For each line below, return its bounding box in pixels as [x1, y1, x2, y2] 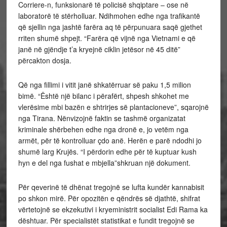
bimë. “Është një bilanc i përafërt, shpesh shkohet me [18, 91, 189, 101]
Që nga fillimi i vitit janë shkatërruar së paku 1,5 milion [18, 80, 191, 90]
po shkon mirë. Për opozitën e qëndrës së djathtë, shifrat [18, 193, 200, 203]
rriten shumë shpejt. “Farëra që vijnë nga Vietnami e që [18, 33, 196, 43]
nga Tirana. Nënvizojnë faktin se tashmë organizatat [18, 113, 185, 123]
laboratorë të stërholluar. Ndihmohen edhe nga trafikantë [18, 11, 200, 21]
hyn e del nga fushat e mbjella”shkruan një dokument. [18, 158, 191, 168]
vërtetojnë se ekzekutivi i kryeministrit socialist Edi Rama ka [18, 204, 208, 214]
